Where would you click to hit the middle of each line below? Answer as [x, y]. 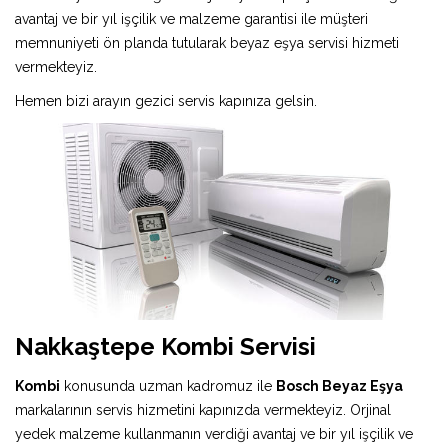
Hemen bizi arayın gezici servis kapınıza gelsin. [166, 100]
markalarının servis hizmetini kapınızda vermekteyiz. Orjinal [203, 409]
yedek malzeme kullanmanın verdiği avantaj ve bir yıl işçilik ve [214, 433]
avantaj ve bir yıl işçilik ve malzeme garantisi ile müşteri [191, 18]
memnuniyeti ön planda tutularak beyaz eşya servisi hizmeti [207, 42]
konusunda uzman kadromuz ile [168, 385]
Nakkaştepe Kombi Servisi [165, 346]
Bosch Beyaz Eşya [339, 385]
